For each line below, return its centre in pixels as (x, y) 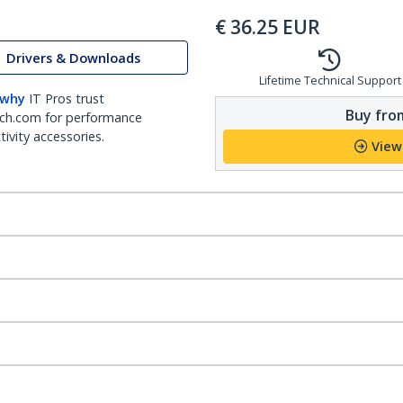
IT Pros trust (67, 99)
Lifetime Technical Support (330, 81)
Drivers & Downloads (73, 58)
